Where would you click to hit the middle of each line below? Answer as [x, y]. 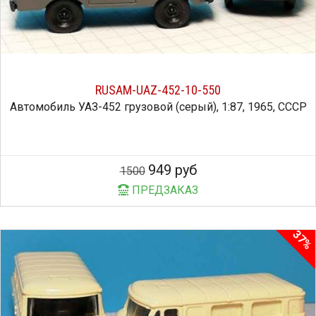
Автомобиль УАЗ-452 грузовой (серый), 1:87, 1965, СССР [158, 107]
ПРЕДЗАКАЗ [164, 190]
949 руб [172, 170]
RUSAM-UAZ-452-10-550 [158, 90]
